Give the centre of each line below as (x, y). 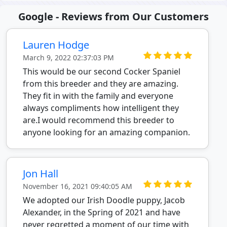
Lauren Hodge (56, 45)
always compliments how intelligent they (101, 108)
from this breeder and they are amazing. (101, 84)
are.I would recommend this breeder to (99, 120)
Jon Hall (41, 174)
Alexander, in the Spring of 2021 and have (102, 212)
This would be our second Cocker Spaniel (102, 71)
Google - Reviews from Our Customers (113, 16)
